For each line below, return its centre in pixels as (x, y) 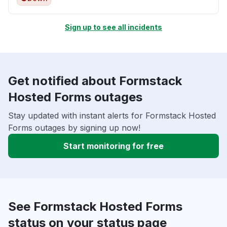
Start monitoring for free (113, 146)
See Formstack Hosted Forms (95, 207)
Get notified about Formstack (95, 81)
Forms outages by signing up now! (74, 128)
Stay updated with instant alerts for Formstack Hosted (112, 116)
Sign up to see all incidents (113, 27)
